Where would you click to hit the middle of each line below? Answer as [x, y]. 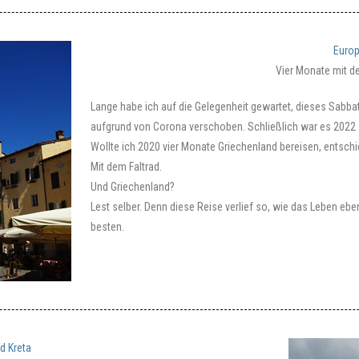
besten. [107, 227]
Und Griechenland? [133, 187]
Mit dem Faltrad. [126, 167]
